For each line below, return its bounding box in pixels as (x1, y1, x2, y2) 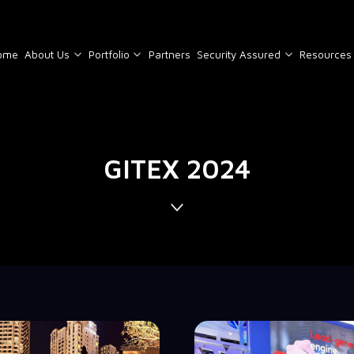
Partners (148, 47, 190, 61)
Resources (299, 47, 352, 61)
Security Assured (196, 47, 281, 61)
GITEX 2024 (103, 153, 250, 185)
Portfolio (88, 47, 130, 61)
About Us (24, 47, 70, 61)
